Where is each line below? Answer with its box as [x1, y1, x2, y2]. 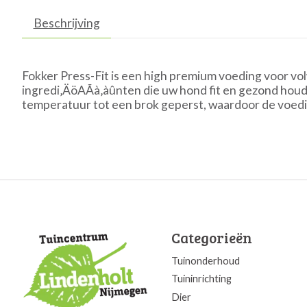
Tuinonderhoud [171, 255, 240, 267]
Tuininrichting [171, 273, 232, 285]
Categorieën [171, 228, 252, 248]
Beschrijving [33, 15, 100, 30]
